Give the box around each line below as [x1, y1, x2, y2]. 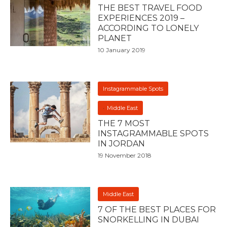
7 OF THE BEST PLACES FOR [98, 205, 216, 215]
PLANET [98, 33, 132, 44]
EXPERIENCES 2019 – [98, 13, 185, 23]
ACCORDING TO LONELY [98, 23, 199, 33]
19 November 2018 [98, 152, 152, 160]
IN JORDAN [98, 139, 145, 149]
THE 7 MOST [98, 119, 150, 129]
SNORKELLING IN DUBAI [98, 215, 202, 225]
